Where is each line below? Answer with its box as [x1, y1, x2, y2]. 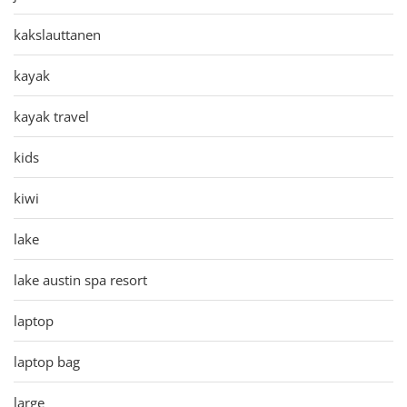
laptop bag [14, 352, 80, 371]
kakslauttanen [14, 25, 101, 44]
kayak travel [14, 106, 89, 125]
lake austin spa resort [14, 270, 147, 289]
